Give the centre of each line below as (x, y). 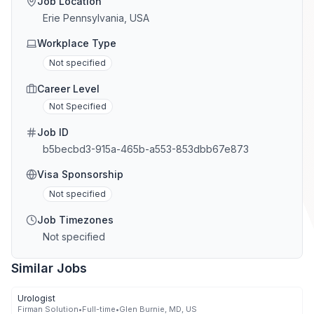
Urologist (36, 299)
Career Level (68, 89)
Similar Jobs (49, 268)
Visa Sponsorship (80, 175)
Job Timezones (75, 220)
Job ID (53, 132)
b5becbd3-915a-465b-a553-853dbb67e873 (146, 149)
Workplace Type (77, 43)
